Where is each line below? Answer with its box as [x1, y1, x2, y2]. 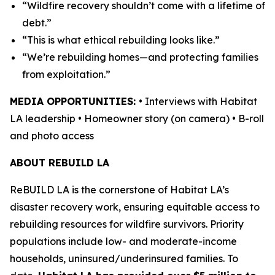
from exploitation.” [22, 68, 113, 80]
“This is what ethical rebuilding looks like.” [22, 34, 222, 46]
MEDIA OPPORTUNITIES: [10, 95, 139, 107]
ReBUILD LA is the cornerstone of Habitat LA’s [10, 184, 229, 196]
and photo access [10, 130, 96, 142]
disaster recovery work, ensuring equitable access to [10, 201, 260, 213]
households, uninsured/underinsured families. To [10, 252, 238, 265]
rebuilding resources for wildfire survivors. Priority [10, 218, 244, 230]
